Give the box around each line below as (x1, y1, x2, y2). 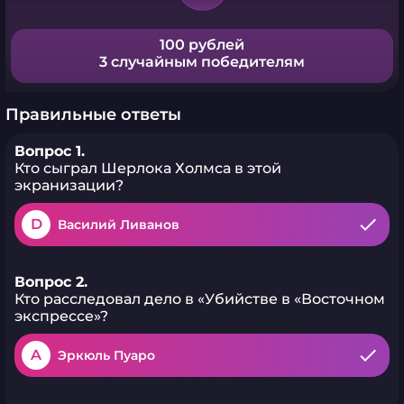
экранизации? (14, 177, 124, 194)
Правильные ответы (5, 105, 181, 124)
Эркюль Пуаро (58, 347, 155, 363)
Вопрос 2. (14, 273, 87, 290)
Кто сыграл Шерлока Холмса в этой (14, 160, 281, 177)
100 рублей (160, 36, 244, 53)
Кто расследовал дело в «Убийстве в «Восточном (14, 290, 385, 308)
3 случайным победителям (99, 53, 305, 70)
